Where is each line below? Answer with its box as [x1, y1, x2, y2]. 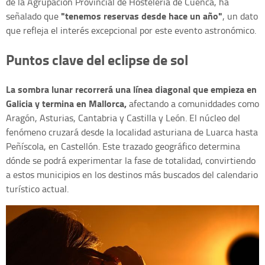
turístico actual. [6, 182, 69, 196]
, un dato [222, 9, 258, 23]
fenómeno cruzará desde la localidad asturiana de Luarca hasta [6, 125, 258, 139]
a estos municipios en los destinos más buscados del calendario [6, 168, 258, 182]
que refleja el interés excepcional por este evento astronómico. [6, 24, 256, 37]
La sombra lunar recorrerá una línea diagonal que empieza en [6, 82, 257, 96]
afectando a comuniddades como [129, 97, 259, 111]
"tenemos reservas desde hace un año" [59, 9, 222, 23]
